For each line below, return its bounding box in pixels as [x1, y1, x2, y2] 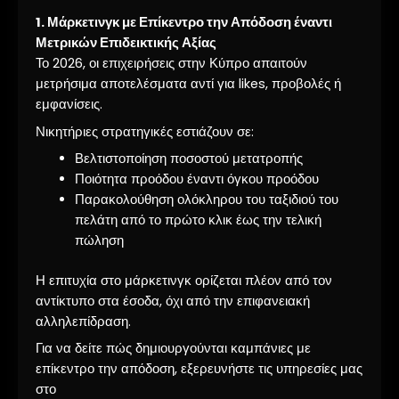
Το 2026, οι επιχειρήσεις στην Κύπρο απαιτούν [36, 54, 307, 73]
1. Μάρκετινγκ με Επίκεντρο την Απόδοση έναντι [36, 13, 332, 32]
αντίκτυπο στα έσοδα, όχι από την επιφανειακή [36, 291, 310, 310]
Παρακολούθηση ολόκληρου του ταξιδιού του [74, 190, 338, 208]
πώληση [74, 231, 124, 249]
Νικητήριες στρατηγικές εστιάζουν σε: [36, 122, 254, 141]
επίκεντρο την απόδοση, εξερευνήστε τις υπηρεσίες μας [36, 359, 362, 378]
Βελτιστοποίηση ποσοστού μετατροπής [74, 149, 303, 167]
